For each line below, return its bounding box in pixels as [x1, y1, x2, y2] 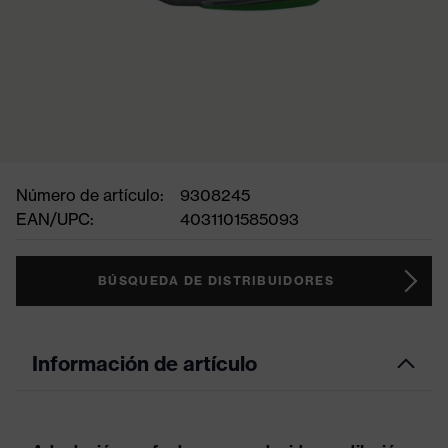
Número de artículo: [16, 185, 164, 205]
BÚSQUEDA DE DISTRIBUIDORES [98, 273, 334, 288]
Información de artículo [32, 351, 257, 376]
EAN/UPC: [16, 209, 94, 229]
